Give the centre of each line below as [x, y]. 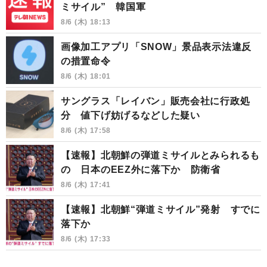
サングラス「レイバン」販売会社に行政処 [156, 101]
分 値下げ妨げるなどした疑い [131, 115]
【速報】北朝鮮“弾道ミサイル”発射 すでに [161, 209]
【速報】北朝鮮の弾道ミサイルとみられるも [160, 155]
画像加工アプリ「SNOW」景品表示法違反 [156, 46]
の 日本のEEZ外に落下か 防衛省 [141, 169]
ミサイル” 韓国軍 [103, 7]
